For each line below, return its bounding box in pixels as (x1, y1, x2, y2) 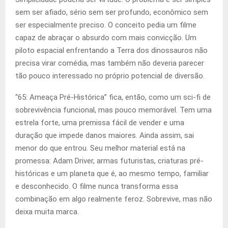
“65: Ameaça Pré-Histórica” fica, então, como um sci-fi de (15, 93, 211, 102)
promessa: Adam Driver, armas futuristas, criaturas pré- (15, 156, 204, 166)
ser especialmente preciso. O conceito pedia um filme (15, 20, 196, 30)
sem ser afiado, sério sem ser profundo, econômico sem (15, 8, 208, 17)
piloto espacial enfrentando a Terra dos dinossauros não (15, 46, 208, 55)
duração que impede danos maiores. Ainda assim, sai (15, 131, 194, 140)
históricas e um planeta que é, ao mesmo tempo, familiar (15, 169, 209, 179)
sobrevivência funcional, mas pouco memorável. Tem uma (15, 105, 212, 115)
